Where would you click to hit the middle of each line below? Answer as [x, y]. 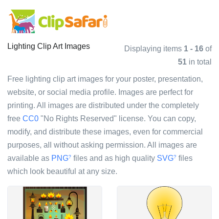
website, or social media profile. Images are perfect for [100, 92]
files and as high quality [114, 158]
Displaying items [154, 49]
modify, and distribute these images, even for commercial [105, 132]
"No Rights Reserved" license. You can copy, [117, 119]
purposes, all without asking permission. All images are [102, 145]
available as [29, 158]
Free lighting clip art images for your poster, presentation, [105, 79]
